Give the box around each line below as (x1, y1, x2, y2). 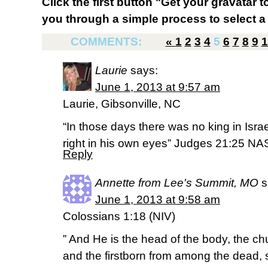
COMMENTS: (70, 35, 145, 48)
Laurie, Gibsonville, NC (63, 98, 181, 110)
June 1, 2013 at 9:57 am (95, 81, 220, 93)
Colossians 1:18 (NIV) (63, 210, 175, 223)
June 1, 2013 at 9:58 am (95, 193, 220, 206)
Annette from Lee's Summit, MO (95, 176, 258, 189)
